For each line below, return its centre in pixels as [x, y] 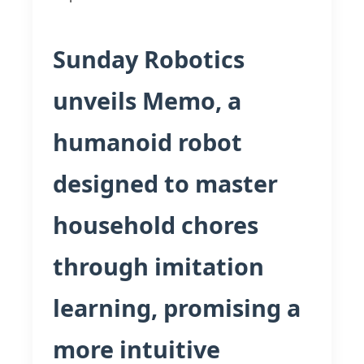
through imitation [158, 266]
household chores [156, 225]
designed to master [165, 183]
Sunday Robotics [149, 59]
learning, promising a [177, 308]
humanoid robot [147, 142]
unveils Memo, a [147, 100]
